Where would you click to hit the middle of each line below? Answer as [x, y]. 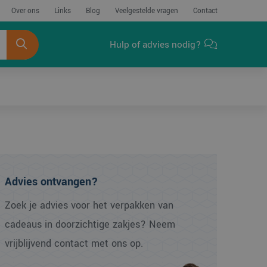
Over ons [25, 11]
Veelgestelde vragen [146, 11]
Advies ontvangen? [52, 182]
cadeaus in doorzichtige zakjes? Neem [90, 224]
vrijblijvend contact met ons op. [74, 243]
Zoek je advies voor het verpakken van [89, 205]
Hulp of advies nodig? [156, 45]
